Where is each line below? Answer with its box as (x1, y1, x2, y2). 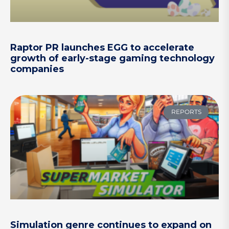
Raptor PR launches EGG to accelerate (10, 42, 194, 54)
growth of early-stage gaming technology (10, 53, 215, 64)
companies (10, 63, 64, 75)
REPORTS (171, 108, 201, 116)
